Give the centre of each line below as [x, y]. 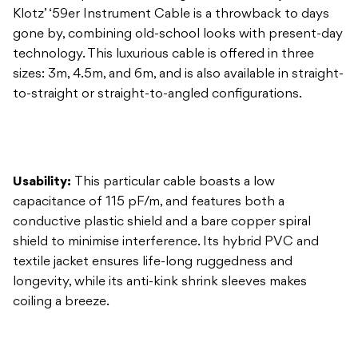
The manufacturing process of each [211, 305]
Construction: [58, 305]
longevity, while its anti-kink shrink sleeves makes [160, 197]
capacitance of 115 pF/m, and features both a [149, 117]
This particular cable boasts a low [175, 97]
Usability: [44, 97]
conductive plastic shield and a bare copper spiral [162, 137]
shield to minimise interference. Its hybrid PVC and [166, 157]
